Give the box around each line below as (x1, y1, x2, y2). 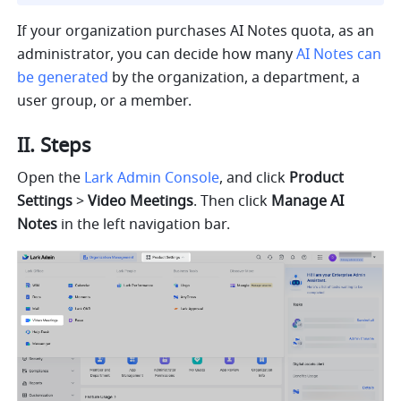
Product (289, 167, 345, 190)
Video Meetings (88, 191, 194, 213)
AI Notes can (296, 44, 382, 66)
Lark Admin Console (84, 167, 220, 190)
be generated (17, 67, 109, 90)
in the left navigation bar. (61, 214, 231, 236)
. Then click (193, 191, 272, 213)
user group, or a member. (17, 90, 192, 113)
